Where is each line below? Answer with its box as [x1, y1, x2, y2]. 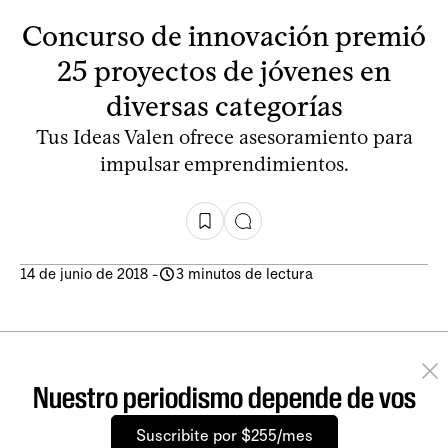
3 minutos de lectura [176, 264, 313, 283]
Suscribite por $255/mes [135, 425, 313, 445]
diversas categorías [105, 88, 343, 123]
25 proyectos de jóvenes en [57, 53, 391, 88]
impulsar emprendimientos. [99, 151, 349, 176]
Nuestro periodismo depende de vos [32, 379, 416, 415]
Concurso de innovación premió [22, 18, 426, 53]
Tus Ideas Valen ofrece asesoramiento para [35, 124, 413, 149]
